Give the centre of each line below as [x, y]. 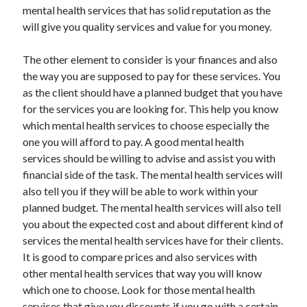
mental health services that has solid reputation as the [147, 10]
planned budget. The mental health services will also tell [152, 207]
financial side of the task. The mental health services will [153, 174]
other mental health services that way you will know [143, 273]
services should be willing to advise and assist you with [149, 158]
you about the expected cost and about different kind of [153, 224]
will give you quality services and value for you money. [147, 26]
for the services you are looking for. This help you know [151, 109]
